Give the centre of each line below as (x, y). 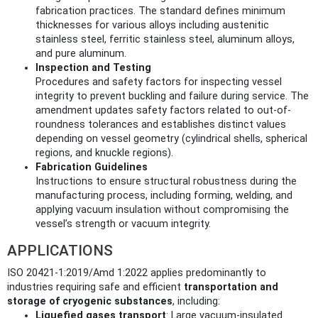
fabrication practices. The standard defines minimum (160, 11)
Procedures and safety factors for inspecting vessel (159, 82)
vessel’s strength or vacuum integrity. (123, 224)
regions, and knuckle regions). (104, 153)
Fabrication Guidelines (92, 168)
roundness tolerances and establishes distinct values (161, 125)
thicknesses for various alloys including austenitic (152, 26)
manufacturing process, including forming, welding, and (164, 196)
